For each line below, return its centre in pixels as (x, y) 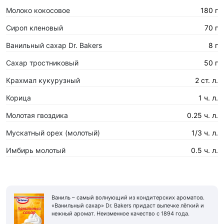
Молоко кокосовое (38, 10)
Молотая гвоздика (37, 115)
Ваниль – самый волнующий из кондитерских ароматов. (128, 197)
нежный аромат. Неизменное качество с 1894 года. (120, 213)
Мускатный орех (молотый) (53, 132)
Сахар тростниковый (42, 62)
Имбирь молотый (36, 150)
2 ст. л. (206, 80)
